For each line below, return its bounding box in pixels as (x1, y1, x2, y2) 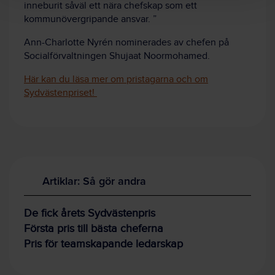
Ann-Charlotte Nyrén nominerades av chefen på (24, 36, 229, 48)
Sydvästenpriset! (24, 87, 97, 99)
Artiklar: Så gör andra (42, 172, 146, 188)
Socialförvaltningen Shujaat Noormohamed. (24, 50, 210, 62)
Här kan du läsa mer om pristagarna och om (24, 73, 208, 85)
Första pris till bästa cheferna (24, 222, 163, 235)
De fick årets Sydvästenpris (24, 206, 155, 220)
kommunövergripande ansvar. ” (24, 13, 157, 25)
